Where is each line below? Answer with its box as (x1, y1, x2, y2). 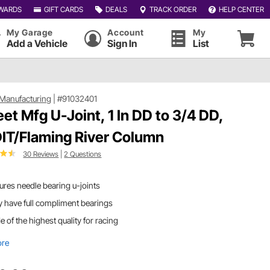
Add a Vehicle (7, 37, 67, 49)
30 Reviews (23, 149, 59, 159)
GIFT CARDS (43, 4, 83, 14)
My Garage (7, 27, 53, 37)
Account (107, 27, 144, 37)
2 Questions (64, 149, 102, 159)
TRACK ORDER (149, 4, 196, 14)
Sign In (107, 37, 137, 49)
